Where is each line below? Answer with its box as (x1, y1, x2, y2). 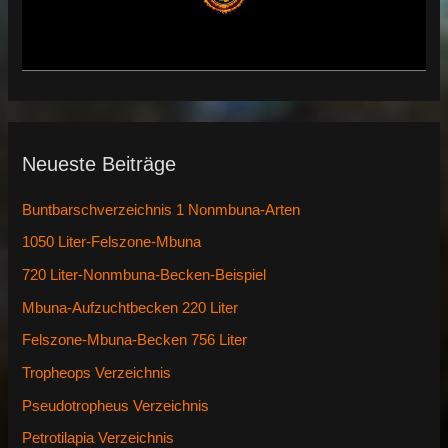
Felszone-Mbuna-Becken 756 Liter (22, 332, 248, 349)
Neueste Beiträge (22, 152, 177, 175)
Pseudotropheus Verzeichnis (22, 397, 210, 414)
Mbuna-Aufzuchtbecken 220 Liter (22, 299, 239, 316)
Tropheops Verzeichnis (22, 364, 172, 381)
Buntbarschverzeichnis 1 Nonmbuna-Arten (22, 201, 301, 218)
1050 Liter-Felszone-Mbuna (22, 234, 202, 251)
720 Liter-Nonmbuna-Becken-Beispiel (22, 266, 267, 283)
